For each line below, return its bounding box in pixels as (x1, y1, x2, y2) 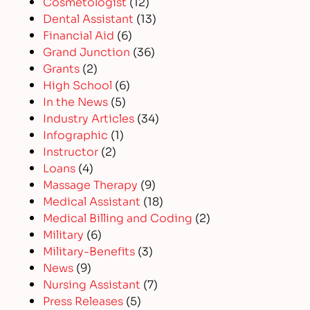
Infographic (43, 125, 109, 142)
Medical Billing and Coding (43, 208, 193, 225)
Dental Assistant (43, 9, 134, 26)
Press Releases (43, 291, 124, 308)
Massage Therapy (43, 175, 138, 192)
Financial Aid (43, 26, 115, 42)
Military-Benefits (43, 241, 136, 258)
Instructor (43, 142, 99, 158)
